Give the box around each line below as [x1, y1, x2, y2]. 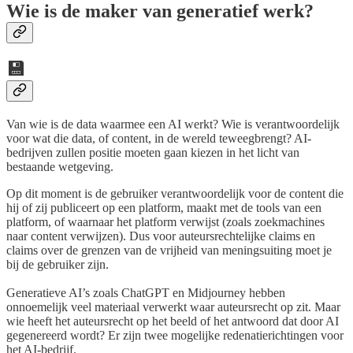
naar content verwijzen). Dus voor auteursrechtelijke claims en [6, 229, 315, 243]
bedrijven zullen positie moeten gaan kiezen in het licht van [6, 145, 299, 159]
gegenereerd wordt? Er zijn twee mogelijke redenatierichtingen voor [6, 328, 344, 342]
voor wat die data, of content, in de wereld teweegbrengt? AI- [6, 131, 311, 145]
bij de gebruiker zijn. [6, 257, 109, 271]
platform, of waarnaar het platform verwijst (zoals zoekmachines [6, 214, 325, 229]
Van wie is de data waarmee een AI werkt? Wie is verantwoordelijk [6, 117, 340, 131]
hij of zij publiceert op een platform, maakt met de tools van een [6, 200, 321, 214]
